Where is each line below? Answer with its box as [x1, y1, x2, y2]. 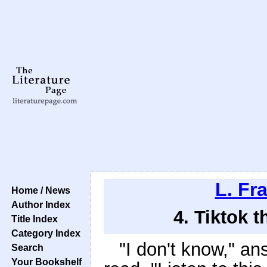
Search [7, 242, 44, 253]
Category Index [7, 228, 80, 238]
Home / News [7, 185, 70, 195]
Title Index [7, 213, 58, 224]
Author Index [7, 199, 70, 210]
